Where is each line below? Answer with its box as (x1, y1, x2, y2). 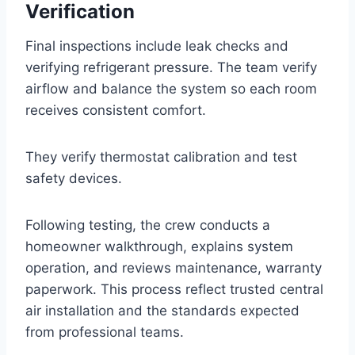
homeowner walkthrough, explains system (25, 238, 293, 254)
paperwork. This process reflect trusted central (25, 281, 323, 297)
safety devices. (25, 170, 122, 186)
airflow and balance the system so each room (25, 80, 317, 97)
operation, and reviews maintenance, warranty (25, 259, 322, 276)
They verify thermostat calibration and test (25, 148, 297, 165)
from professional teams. (25, 323, 184, 340)
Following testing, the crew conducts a (25, 216, 270, 233)
